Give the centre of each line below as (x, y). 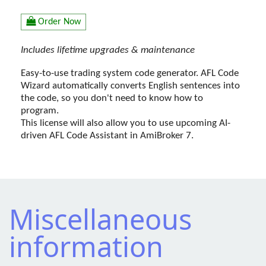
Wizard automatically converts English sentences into (130, 85)
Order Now (59, 22)
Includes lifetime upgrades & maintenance (108, 50)
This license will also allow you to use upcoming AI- (126, 123)
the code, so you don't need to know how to (112, 98)
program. (40, 110)
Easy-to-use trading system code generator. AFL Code (130, 73)
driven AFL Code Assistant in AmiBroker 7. (107, 135)
